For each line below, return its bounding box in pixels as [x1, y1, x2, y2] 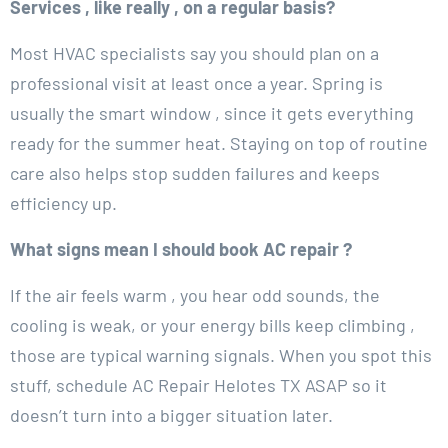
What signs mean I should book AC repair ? [10, 238, 352, 261]
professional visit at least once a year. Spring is [10, 72, 383, 95]
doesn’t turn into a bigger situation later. [10, 404, 333, 427]
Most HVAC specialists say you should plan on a [10, 42, 379, 65]
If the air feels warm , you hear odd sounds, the [10, 284, 380, 307]
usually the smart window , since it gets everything [10, 102, 414, 125]
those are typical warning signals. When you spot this [10, 344, 432, 367]
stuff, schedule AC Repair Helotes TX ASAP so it [10, 374, 387, 397]
